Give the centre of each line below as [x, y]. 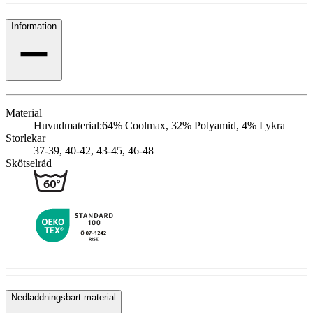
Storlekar [26, 138]
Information [34, 26]
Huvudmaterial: [68, 125]
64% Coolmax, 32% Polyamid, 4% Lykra [194, 125]
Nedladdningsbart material [64, 298]
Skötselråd [29, 163]
